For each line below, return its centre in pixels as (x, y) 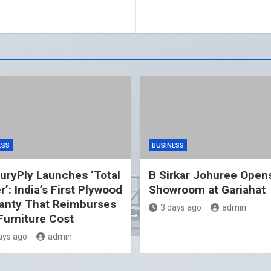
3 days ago (181, 208)
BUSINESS (168, 146)
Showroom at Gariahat (207, 190)
